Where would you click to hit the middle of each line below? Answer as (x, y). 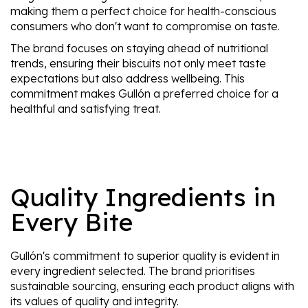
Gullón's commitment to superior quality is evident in (145, 255)
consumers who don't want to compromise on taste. (145, 26)
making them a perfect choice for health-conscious (143, 11)
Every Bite (71, 221)
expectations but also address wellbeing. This (128, 78)
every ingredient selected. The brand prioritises (133, 271)
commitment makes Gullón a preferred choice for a (144, 93)
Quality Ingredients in (143, 197)
